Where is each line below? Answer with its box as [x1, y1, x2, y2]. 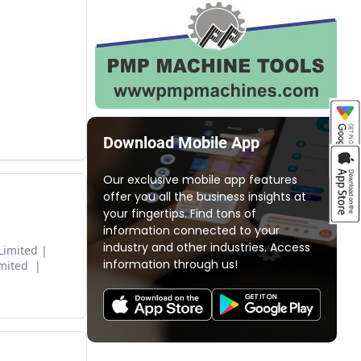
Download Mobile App [103, 133, 259, 152]
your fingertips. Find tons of [103, 205, 256, 222]
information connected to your [103, 222, 280, 239]
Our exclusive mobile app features [103, 172, 297, 188]
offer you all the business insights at [103, 189, 306, 205]
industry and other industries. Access [103, 239, 310, 255]
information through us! [103, 256, 238, 272]
